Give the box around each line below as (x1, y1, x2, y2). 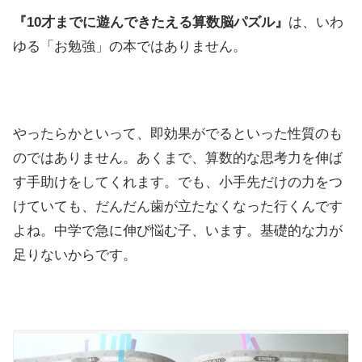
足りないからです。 (13, 246, 137, 263)
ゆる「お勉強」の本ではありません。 (13, 38, 246, 54)
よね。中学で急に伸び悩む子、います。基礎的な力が (13, 222, 343, 238)
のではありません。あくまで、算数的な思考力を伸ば (13, 149, 343, 166)
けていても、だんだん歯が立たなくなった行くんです (13, 198, 343, 214)
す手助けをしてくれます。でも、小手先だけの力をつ (13, 174, 343, 190)
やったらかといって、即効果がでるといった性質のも (13, 125, 343, 141)
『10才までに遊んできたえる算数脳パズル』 (13, 14, 288, 30)
